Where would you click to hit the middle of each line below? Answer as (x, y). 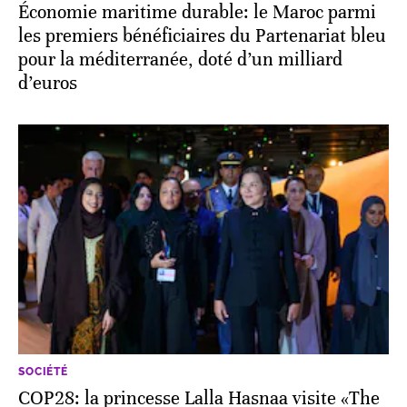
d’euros (48, 83)
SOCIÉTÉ (43, 371)
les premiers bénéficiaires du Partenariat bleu (202, 35)
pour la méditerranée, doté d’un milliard (180, 59)
